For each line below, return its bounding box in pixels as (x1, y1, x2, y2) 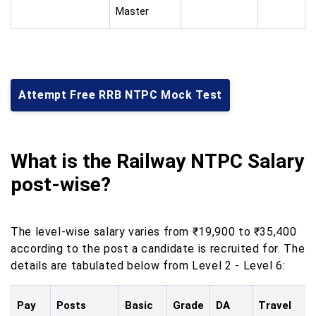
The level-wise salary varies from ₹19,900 (11, 224, 236, 238)
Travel (258, 298, 291, 312)
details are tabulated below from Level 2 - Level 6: (11, 258, 286, 272)
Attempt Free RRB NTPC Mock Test (18, 87, 222, 102)
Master (116, 5, 149, 18)
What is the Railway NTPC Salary (11, 149, 304, 173)
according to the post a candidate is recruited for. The (11, 241, 305, 255)
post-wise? (11, 172, 111, 196)
